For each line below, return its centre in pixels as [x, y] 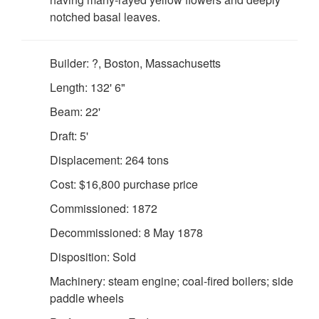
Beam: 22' [75, 111]
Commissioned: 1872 [104, 208]
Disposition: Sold [93, 257]
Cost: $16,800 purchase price [124, 184]
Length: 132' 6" [88, 87]
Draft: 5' [69, 136]
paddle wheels [87, 298]
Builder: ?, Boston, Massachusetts [135, 63]
